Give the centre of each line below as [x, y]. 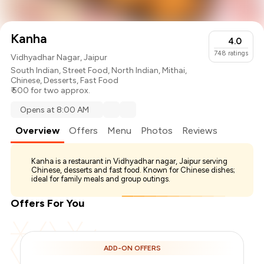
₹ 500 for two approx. [51, 91]
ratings [238, 54]
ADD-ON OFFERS [132, 248]
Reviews [200, 131]
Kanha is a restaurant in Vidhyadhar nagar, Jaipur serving [130, 161]
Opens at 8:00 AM [55, 110]
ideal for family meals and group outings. [101, 179]
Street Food [85, 71]
